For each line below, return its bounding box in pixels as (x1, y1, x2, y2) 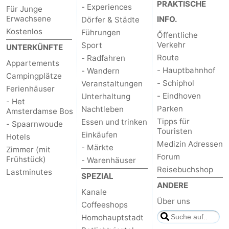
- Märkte (81, 143, 114, 153)
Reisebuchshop (156, 165, 213, 175)
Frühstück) (6, 154, 46, 165)
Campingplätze (6, 71, 62, 81)
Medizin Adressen (156, 139, 223, 149)
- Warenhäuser (81, 155, 136, 166)
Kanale (81, 187, 107, 197)
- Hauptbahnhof (156, 65, 215, 76)
